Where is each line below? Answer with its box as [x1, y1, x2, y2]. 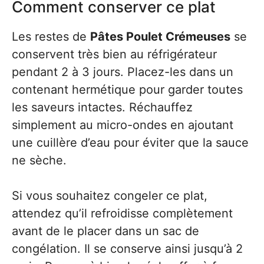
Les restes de [12, 29, 90, 44]
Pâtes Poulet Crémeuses [90, 29, 230, 44]
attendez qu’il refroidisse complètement [12, 206, 233, 220]
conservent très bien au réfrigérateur [12, 47, 217, 61]
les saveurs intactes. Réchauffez [12, 100, 193, 114]
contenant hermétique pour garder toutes [12, 82, 243, 97]
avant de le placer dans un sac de [12, 224, 199, 238]
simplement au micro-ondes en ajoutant [12, 118, 233, 132]
